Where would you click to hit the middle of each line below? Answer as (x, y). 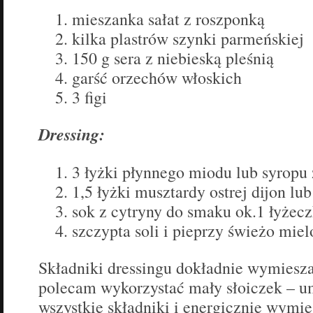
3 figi (89, 97)
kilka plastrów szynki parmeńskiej (188, 39)
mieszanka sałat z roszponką (168, 19)
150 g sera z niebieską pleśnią (173, 58)
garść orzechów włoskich (157, 78)
